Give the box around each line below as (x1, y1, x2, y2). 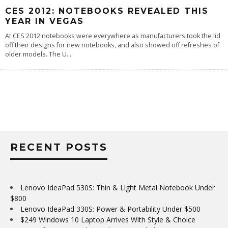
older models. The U (5, 49, 67, 59)
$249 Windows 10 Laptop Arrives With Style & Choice (20, 214, 195, 224)
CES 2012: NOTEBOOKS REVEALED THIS (5, 6, 209, 16)
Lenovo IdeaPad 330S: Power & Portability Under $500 (20, 204, 201, 214)
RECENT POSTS (10, 140, 107, 153)
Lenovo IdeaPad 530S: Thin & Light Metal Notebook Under (20, 182, 215, 192)
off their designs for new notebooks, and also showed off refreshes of (5, 40, 219, 49)
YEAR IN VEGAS (5, 16, 84, 26)
